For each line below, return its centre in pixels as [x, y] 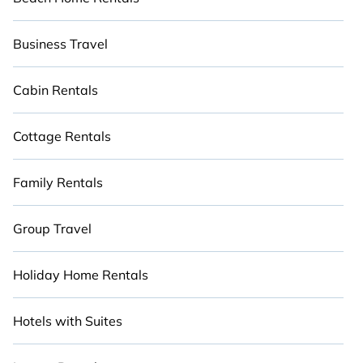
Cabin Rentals [56, 90]
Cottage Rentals [62, 136]
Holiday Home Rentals [81, 275]
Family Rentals [58, 182]
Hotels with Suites [68, 321]
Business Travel [60, 44]
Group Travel [52, 228]
